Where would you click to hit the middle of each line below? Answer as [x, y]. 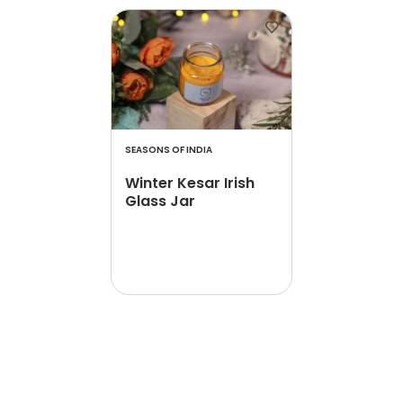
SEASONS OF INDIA [169, 150]
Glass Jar [161, 201]
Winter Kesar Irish [190, 183]
